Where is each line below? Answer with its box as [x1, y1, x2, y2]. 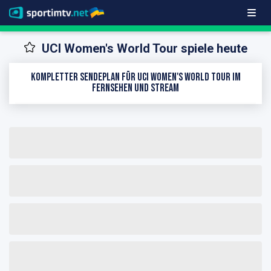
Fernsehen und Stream [92, 81, 179, 94]
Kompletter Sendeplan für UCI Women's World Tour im [30, 70, 241, 83]
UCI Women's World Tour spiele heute [42, 41, 247, 56]
